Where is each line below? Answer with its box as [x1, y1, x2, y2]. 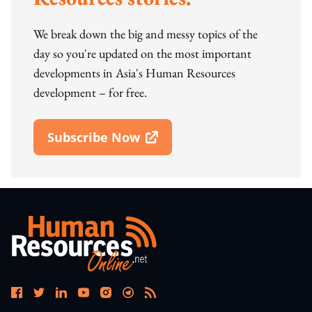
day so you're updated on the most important [33, 45, 251, 62]
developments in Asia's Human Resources [33, 65, 235, 81]
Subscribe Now [47, 129, 140, 146]
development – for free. [33, 84, 147, 101]
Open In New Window [47, 137, 182, 155]
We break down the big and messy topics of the [33, 26, 258, 42]
